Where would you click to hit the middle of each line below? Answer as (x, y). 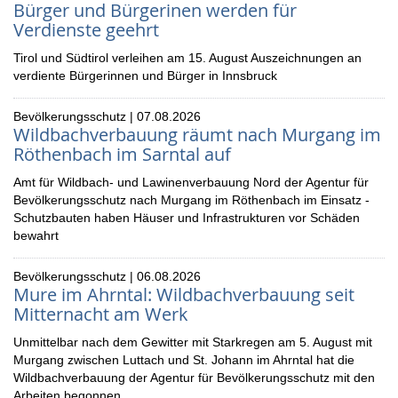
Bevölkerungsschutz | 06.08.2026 (107, 276)
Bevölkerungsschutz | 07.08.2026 (107, 116)
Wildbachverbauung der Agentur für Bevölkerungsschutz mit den (194, 378)
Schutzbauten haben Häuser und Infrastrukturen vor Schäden (187, 218)
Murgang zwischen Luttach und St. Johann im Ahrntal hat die (184, 360)
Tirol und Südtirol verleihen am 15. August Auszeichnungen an (187, 58)
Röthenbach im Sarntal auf (122, 154)
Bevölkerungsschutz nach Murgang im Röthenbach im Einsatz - (191, 200)
